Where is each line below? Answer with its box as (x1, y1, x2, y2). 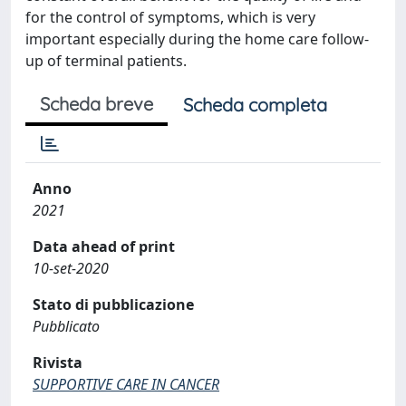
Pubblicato (33, 315, 100, 336)
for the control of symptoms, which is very (25, 6, 315, 27)
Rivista (33, 352, 82, 372)
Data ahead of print (33, 236, 175, 256)
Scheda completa (183, 92, 327, 116)
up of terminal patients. (25, 50, 187, 71)
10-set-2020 (33, 257, 109, 278)
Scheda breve (40, 92, 153, 115)
